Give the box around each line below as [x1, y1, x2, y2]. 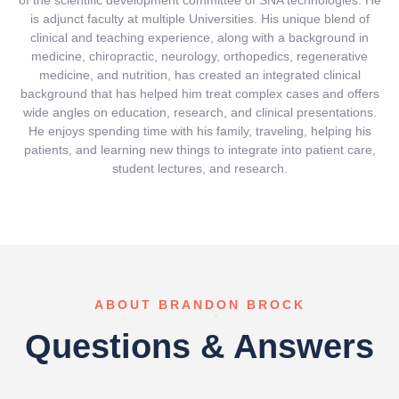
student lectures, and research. [111, 161, 288, 176]
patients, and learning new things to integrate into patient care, [23, 142, 376, 158]
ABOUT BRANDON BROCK [94, 297, 305, 312]
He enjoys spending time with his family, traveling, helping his [28, 124, 371, 139]
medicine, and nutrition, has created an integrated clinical [38, 68, 361, 83]
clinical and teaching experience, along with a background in [30, 30, 369, 45]
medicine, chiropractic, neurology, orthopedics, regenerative [31, 49, 368, 64]
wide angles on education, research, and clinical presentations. [22, 105, 377, 120]
